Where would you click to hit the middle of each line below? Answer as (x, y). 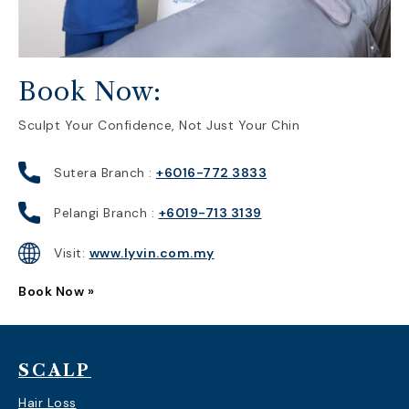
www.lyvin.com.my (152, 253)
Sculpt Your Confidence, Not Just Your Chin (159, 125)
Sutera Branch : (105, 173)
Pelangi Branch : (106, 213)
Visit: (72, 253)
